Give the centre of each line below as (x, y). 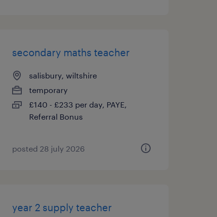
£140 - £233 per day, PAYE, (78, 104)
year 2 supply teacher (62, 207)
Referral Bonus (56, 116)
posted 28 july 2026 (48, 148)
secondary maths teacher (71, 52)
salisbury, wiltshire (63, 75)
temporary (48, 90)
